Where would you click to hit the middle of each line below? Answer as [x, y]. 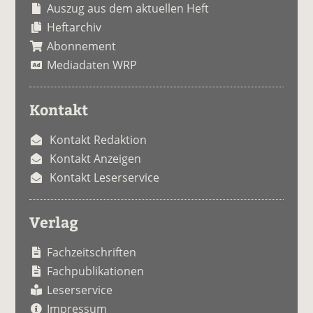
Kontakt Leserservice [105, 177]
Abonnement [82, 46]
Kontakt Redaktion [99, 139]
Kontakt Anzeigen [96, 158]
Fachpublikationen [96, 271]
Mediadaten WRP [92, 65]
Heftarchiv [74, 27]
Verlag [54, 221]
